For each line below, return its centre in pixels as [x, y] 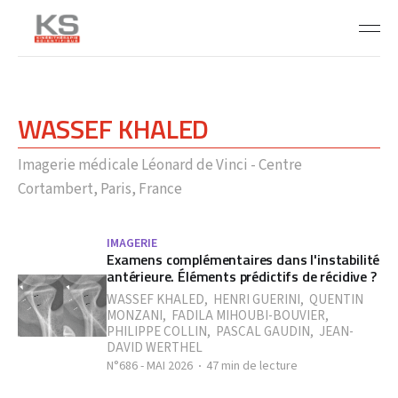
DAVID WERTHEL [155, 348]
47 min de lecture [252, 366]
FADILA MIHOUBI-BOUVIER [248, 316]
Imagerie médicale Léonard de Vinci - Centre [160, 165]
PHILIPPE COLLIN [157, 332]
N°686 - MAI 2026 [150, 366]
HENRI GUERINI [257, 300]
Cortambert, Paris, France [100, 189]
